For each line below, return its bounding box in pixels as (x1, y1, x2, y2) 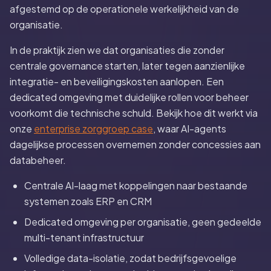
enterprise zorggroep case (34, 122, 153, 135)
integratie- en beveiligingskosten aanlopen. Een (10, 75, 224, 88)
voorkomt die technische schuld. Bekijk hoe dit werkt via (10, 106, 258, 119)
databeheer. (10, 154, 66, 166)
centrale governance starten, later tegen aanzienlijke (10, 59, 245, 72)
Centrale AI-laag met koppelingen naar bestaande (24, 179, 247, 192)
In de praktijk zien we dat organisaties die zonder (10, 44, 224, 56)
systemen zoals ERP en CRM (24, 195, 152, 207)
